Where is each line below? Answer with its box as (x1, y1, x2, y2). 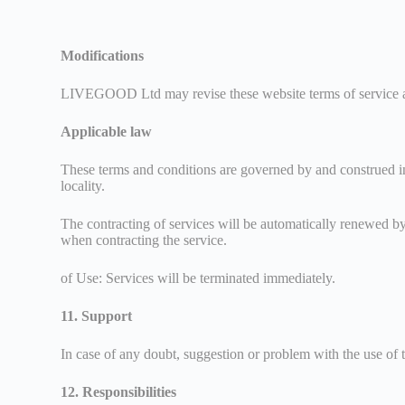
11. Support (61, 307, 133, 324)
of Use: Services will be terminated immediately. (61, 269, 336, 286)
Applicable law (61, 123, 153, 139)
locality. (61, 177, 106, 193)
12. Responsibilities (61, 383, 177, 400)
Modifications (61, 47, 145, 63)
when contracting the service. (61, 231, 228, 248)
